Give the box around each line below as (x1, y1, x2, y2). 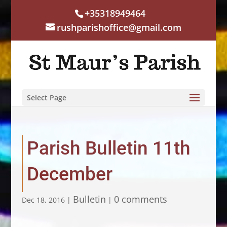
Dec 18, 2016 (21, 195, 65, 205)
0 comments (113, 193, 167, 205)
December (26, 163, 112, 185)
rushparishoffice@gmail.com (56, 21, 181, 33)
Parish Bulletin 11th (26, 137, 191, 159)
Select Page (26, 92, 66, 102)
